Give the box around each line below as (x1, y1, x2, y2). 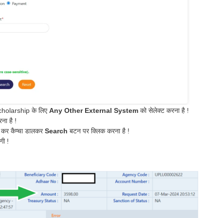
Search (45, 127, 68, 135)
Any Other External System (49, 106, 138, 114)
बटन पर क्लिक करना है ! (68, 127, 129, 135)
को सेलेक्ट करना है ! (138, 106, 189, 114)
